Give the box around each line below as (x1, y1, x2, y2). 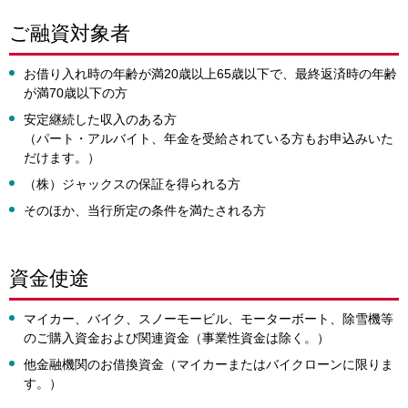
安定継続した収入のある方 (24, 112, 177, 127)
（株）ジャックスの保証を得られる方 (24, 177, 240, 191)
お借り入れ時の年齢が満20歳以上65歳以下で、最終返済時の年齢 (24, 66, 397, 81)
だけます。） (24, 150, 100, 165)
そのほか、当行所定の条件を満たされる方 (24, 203, 266, 218)
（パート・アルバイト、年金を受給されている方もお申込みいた (24, 131, 393, 146)
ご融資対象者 (9, 22, 130, 45)
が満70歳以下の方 (24, 86, 127, 100)
